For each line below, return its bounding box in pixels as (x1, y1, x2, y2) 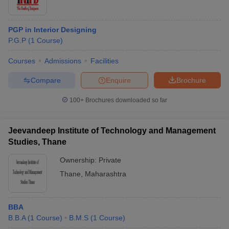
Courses (8, 57, 35, 65)
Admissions (44, 57, 81, 65)
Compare (30, 76, 61, 84)
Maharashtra (85, 170, 126, 178)
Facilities (90, 57, 119, 65)
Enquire (106, 76, 131, 84)
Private (99, 156, 121, 164)
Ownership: (60, 156, 99, 164)
